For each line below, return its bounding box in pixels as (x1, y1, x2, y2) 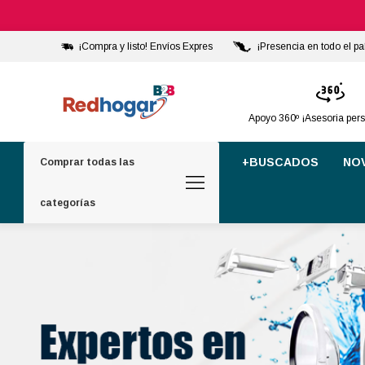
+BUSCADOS (242, 155, 319, 169)
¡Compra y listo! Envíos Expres (78, 40, 213, 52)
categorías (40, 196, 95, 209)
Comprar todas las (40, 156, 134, 168)
